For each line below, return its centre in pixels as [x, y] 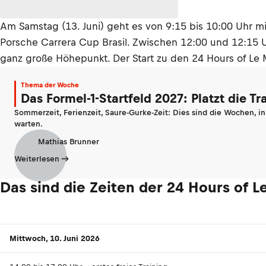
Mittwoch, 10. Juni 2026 [55, 238]
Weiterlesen [37, 159]
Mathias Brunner [69, 141]
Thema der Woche [50, 85]
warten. [28, 124]
